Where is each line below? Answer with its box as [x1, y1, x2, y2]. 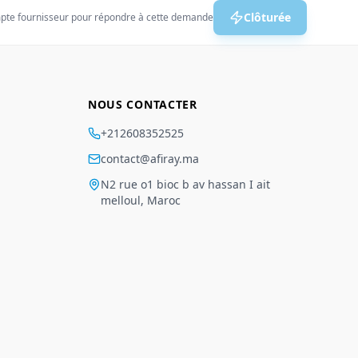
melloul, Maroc [100, 193, 181, 208]
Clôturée [244, 10, 291, 25]
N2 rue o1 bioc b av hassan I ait [100, 177, 270, 192]
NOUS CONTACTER [87, 97, 197, 112]
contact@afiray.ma [100, 151, 199, 166]
